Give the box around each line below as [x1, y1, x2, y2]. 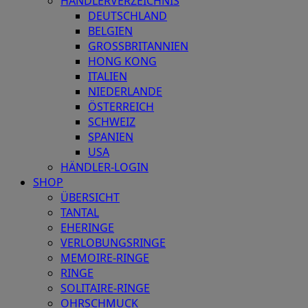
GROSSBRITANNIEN [88, 38, 180, 54]
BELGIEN [88, 23, 133, 39]
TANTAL [60, 205, 99, 221]
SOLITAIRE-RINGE [60, 280, 150, 296]
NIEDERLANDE [88, 84, 162, 100]
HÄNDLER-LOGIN [60, 159, 148, 175]
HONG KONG [88, 54, 157, 69]
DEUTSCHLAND [88, 8, 167, 24]
